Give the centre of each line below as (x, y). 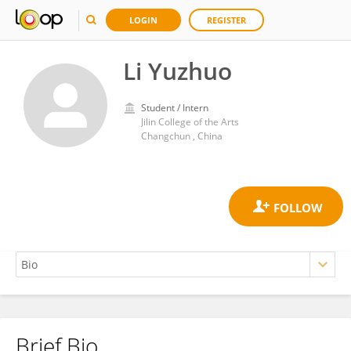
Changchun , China (182, 136)
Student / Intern (175, 108)
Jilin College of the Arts (190, 122)
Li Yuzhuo (177, 71)
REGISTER (226, 20)
